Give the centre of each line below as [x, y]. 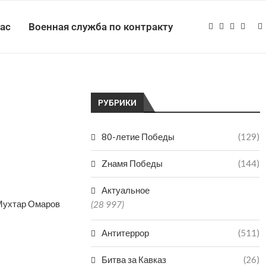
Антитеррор [126, 233]
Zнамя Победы [132, 163]
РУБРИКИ [118, 103]
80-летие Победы [138, 137]
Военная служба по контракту [101, 27]
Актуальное [126, 190]
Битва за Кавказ [134, 259]
